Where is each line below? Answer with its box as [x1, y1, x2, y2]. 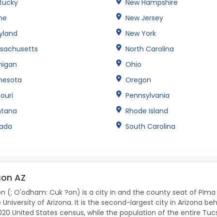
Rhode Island [125, 106, 168, 116]
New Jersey [125, 13, 163, 23]
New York [125, 28, 156, 38]
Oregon [125, 75, 151, 85]
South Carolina [125, 121, 175, 131]
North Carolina [125, 44, 174, 54]
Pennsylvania [125, 90, 170, 100]
